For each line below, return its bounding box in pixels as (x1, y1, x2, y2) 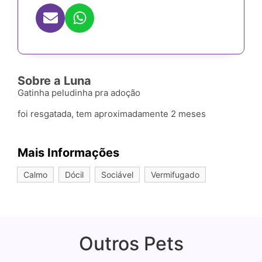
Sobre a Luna (18, 74, 91, 88)
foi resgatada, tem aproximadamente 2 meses (18, 108, 208, 120)
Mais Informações (18, 145, 119, 160)
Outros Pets (78, 232, 184, 255)
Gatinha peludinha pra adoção (18, 87, 143, 98)
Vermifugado (151, 169, 199, 180)
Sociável (101, 169, 133, 180)
